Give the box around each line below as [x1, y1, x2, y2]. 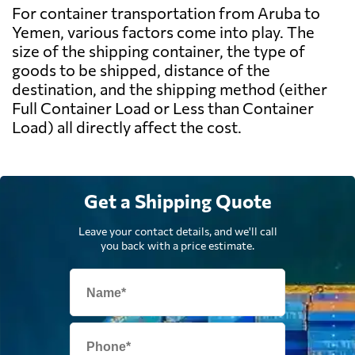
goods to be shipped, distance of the [12, 60, 270, 80]
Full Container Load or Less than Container [12, 98, 314, 118]
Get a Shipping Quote [83, 189, 272, 213]
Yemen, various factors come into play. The [12, 22, 315, 42]
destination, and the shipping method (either [12, 79, 327, 99]
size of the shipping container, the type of [12, 41, 305, 61]
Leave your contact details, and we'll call [78, 224, 277, 239]
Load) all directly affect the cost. [12, 117, 242, 137]
